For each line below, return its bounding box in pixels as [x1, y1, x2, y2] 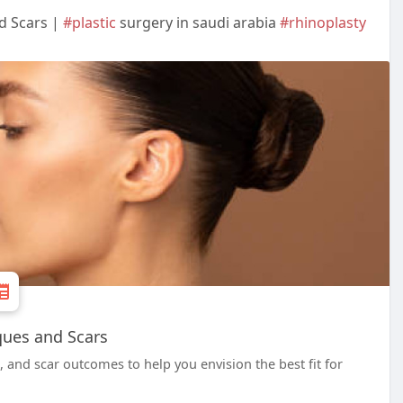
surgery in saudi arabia [116, 13, 280, 32]
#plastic [63, 13, 116, 32]
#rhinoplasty [280, 13, 366, 32]
